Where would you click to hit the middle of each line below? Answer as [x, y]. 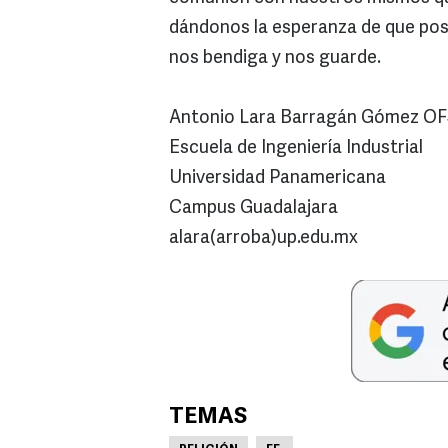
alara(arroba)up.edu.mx [263, 238]
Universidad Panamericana [277, 178]
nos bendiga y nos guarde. [275, 58]
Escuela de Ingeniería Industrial [296, 148]
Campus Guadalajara [253, 208]
